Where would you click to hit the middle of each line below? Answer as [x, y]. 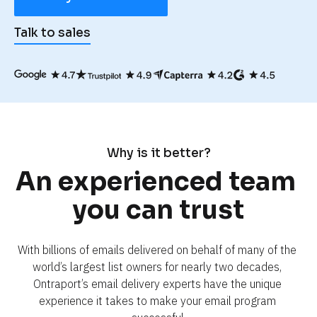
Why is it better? [158, 153]
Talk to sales [52, 33]
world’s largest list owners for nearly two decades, [157, 266]
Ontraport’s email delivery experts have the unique [157, 283]
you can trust [158, 209]
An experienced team [156, 181]
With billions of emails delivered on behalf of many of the [157, 249]
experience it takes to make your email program [157, 300]
